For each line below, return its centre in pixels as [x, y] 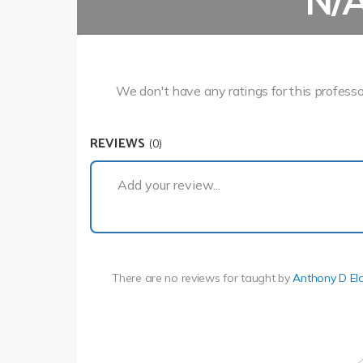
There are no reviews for [177, 278]
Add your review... [169, 185]
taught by [267, 278]
